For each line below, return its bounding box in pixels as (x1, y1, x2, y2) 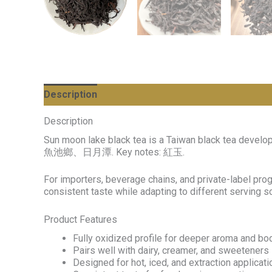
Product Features (44, 214, 117, 226)
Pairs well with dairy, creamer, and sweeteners (73, 245, 269, 257)
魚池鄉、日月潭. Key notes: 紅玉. (44, 146, 185, 158)
